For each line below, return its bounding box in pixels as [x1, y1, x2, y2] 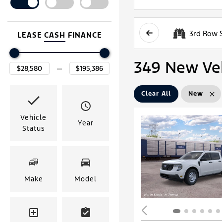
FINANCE [67, 30, 102, 40]
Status [22, 124, 45, 133]
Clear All [141, 90, 171, 98]
